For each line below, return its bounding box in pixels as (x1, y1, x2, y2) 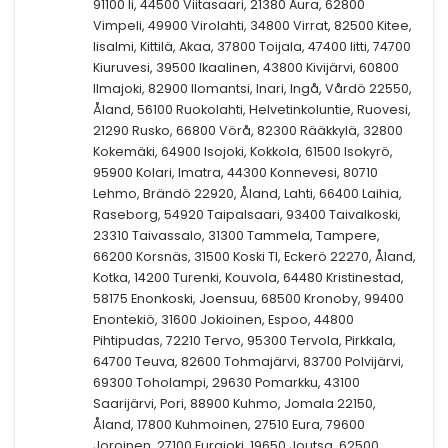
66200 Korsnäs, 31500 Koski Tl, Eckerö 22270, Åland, (93, 247, 416, 265)
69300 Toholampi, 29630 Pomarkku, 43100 (93, 373, 360, 391)
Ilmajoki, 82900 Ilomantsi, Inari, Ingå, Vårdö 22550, (93, 79, 412, 97)
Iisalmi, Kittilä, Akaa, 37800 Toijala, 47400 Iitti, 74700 (93, 37, 411, 55)
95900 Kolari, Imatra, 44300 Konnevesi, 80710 (93, 163, 378, 181)
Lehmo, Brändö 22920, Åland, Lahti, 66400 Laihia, (93, 184, 402, 202)
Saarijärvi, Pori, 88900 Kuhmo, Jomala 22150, (93, 394, 376, 412)
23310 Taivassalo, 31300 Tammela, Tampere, (93, 226, 380, 244)
